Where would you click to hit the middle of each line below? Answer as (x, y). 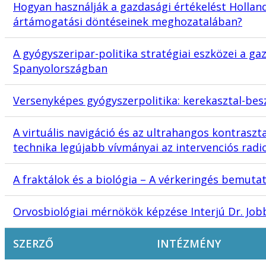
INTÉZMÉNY (189, 244)
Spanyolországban (60, 69)
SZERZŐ (33, 244)
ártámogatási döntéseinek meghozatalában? (128, 22)
